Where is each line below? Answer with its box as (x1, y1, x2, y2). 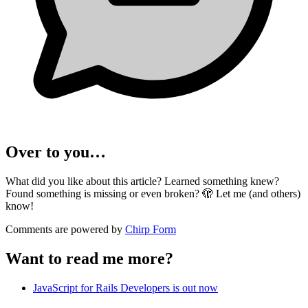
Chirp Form (125, 223, 176, 235)
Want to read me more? (5, 249, 173, 267)
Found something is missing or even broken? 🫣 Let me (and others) (5, 187, 300, 199)
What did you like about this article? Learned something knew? (5, 175, 279, 187)
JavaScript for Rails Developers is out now (33, 281, 218, 294)
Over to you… (5, 143, 106, 162)
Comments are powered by (5, 223, 125, 235)
